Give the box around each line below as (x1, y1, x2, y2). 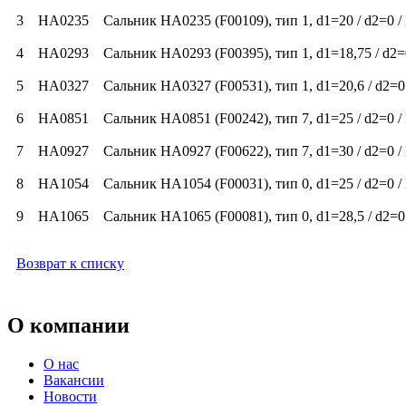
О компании (7, 313, 130, 337)
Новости (43, 388, 97, 404)
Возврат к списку (16, 255, 124, 271)
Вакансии (43, 372, 104, 388)
